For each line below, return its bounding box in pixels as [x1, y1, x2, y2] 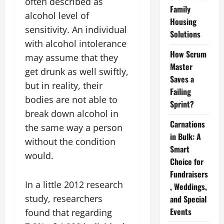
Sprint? [169, 98, 194, 110]
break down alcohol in [25, 107, 118, 119]
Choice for [169, 155, 203, 167]
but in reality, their [25, 79, 102, 91]
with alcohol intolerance [25, 37, 126, 49]
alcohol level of [25, 9, 89, 21]
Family [169, 3, 190, 15]
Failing [169, 85, 191, 97]
